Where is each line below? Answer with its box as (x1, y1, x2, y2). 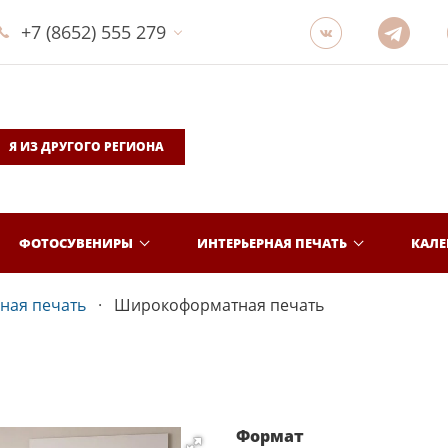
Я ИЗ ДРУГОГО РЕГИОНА (8, 138, 164, 155)
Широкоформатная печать (114, 294, 324, 316)
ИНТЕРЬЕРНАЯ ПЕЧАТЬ (197, 233, 347, 252)
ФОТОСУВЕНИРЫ (19, 233, 133, 252)
